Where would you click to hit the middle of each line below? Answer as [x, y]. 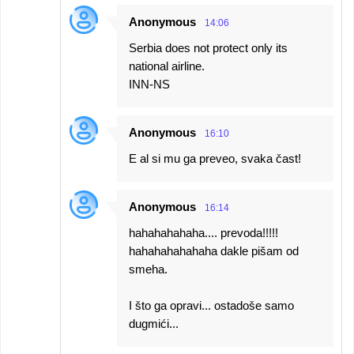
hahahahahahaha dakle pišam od [214, 251]
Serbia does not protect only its [208, 48]
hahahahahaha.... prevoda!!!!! [203, 233]
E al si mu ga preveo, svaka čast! [215, 158]
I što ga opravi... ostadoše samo [211, 305]
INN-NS [149, 84]
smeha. [148, 269]
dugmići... [154, 324]
